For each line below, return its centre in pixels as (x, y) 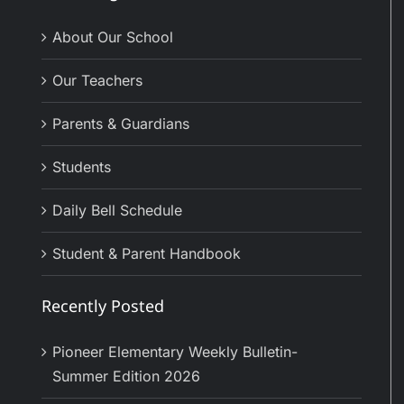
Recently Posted (103, 306)
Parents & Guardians (121, 124)
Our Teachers (97, 81)
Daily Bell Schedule (117, 211)
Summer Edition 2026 (126, 376)
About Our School (113, 37)
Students (82, 167)
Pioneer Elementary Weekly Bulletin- (175, 352)
